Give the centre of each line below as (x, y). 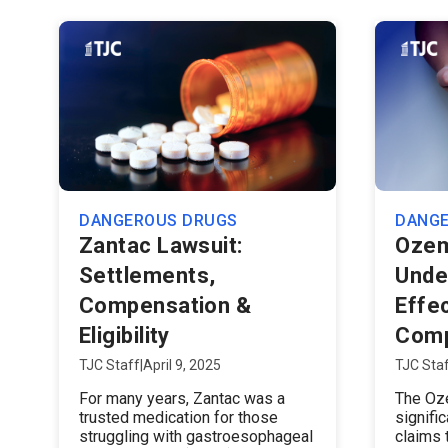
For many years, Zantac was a (182, 398)
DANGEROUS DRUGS (158, 220)
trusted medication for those (178, 417)
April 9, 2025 (182, 365)
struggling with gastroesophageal (196, 436)
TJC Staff (109, 365)
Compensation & (165, 305)
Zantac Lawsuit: (161, 245)
